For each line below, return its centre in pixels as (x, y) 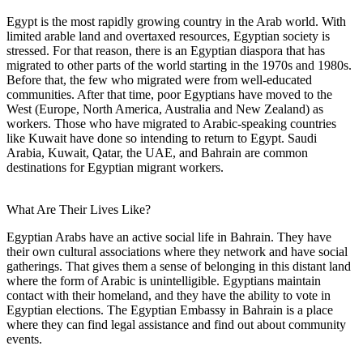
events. (24, 339)
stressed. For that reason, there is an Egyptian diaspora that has (166, 50)
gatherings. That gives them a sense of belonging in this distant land (179, 266)
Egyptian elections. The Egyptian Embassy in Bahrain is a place (170, 310)
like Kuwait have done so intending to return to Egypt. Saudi (162, 138)
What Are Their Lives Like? (79, 209)
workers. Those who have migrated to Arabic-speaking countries (171, 123)
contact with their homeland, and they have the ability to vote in (169, 295)
